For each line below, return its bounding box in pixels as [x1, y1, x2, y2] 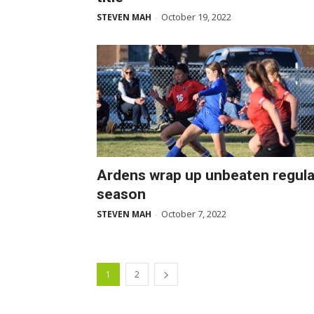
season [97, 186, 146, 203]
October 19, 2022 [161, 11, 231, 23]
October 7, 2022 [161, 207, 226, 220]
